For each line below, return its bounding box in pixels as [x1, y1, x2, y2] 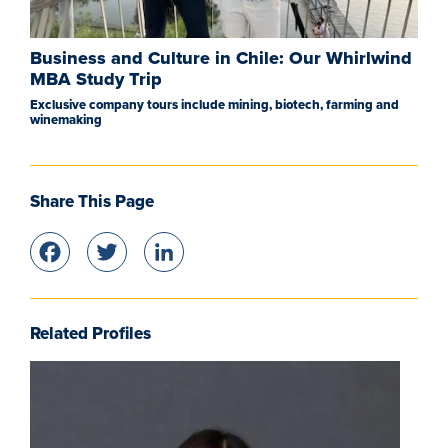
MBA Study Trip [30, 67, 162, 90]
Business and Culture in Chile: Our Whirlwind [30, 46, 412, 69]
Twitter [133, 230, 251, 279]
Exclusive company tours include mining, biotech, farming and [30, 97, 399, 114]
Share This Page [30, 190, 154, 212]
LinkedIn [190, 230, 339, 279]
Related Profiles [30, 323, 151, 344]
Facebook [76, 230, 252, 279]
